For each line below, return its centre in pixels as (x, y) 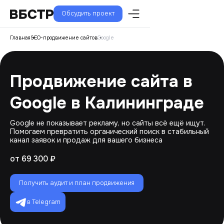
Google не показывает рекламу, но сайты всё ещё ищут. (108, 123)
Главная (20, 38)
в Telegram (44, 202)
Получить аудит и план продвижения (77, 183)
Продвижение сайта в (101, 81)
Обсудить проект (88, 13)
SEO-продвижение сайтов (64, 38)
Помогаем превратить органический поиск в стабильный (109, 131)
